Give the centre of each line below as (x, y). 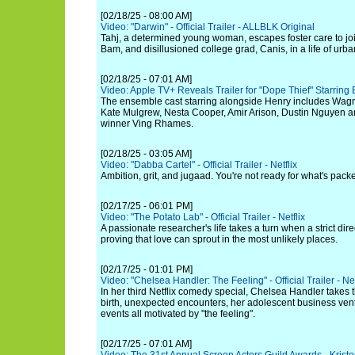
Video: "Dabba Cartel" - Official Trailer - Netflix (199, 165)
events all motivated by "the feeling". (178, 314)
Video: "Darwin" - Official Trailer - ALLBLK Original (208, 27)
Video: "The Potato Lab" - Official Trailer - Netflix (203, 217)
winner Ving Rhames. (147, 124)
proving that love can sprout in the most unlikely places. (219, 239)
